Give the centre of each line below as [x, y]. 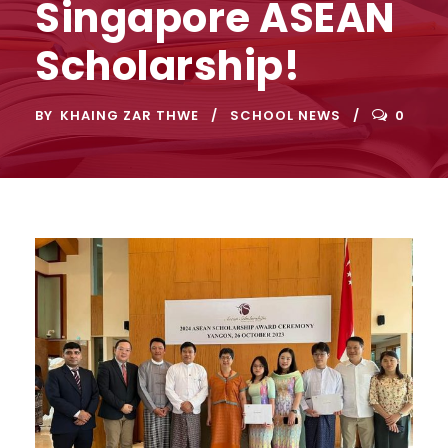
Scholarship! [167, 66]
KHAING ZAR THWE [129, 116]
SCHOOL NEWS [285, 116]
